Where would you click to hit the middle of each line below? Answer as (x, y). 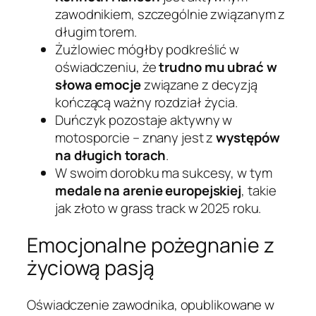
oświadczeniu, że (107, 67)
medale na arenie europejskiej (148, 191)
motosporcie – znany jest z (136, 138)
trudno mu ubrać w (218, 67)
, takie (259, 191)
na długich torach (111, 156)
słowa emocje (98, 85)
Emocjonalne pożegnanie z (151, 245)
